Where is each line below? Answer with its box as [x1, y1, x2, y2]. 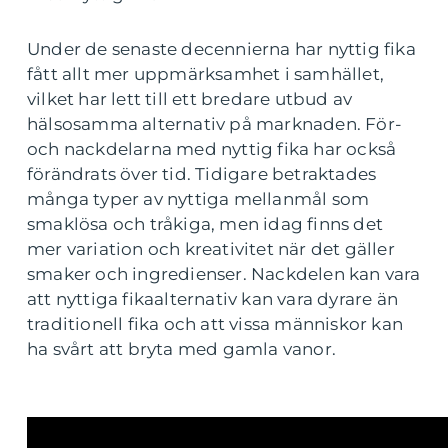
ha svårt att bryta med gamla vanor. [27, 339, 336, 360]
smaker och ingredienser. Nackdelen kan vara [27, 264, 421, 285]
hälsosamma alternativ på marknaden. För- [27, 114, 403, 135]
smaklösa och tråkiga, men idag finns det [27, 214, 384, 235]
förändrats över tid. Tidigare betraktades [27, 164, 377, 185]
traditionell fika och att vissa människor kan [27, 314, 404, 335]
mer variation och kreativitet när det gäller [27, 239, 395, 260]
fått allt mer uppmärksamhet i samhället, [27, 64, 385, 85]
